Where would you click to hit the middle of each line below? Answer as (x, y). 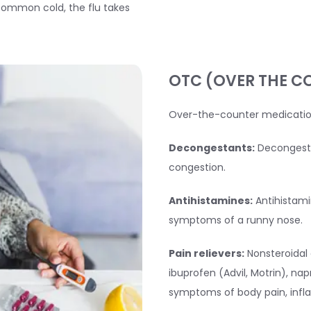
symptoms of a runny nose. (235, 220)
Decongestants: (211, 148)
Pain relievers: (206, 253)
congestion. (197, 167)
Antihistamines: (210, 201)
